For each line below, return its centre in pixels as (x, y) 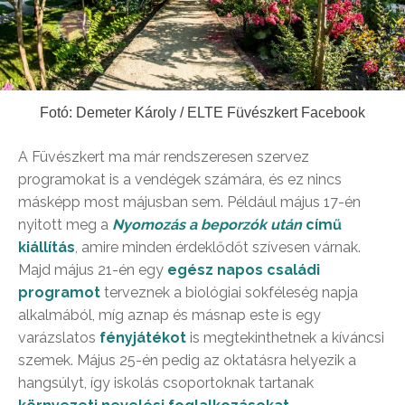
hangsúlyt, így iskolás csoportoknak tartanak (166, 383)
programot (59, 293)
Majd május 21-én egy (91, 270)
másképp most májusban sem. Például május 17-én (189, 202)
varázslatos (59, 338)
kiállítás (47, 248)
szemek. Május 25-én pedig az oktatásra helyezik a (187, 361)
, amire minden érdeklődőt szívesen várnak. (218, 248)
